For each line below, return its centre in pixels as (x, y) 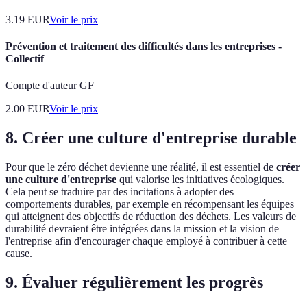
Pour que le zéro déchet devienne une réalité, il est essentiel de (141, 167)
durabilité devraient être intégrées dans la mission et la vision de (142, 229)
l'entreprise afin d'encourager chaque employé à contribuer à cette (146, 241)
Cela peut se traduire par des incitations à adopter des (120, 192)
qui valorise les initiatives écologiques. (200, 180)
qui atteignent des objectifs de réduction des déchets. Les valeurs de (151, 217)
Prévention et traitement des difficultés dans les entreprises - (144, 47)
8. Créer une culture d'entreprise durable (151, 138)
